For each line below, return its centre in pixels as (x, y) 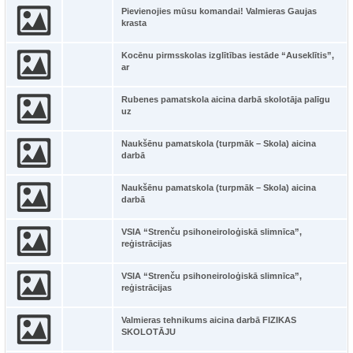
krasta (134, 23)
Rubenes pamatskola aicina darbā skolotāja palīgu (226, 99)
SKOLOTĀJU (149, 332)
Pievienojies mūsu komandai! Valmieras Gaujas (219, 11)
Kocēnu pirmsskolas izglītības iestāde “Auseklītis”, (228, 55)
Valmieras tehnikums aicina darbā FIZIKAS (209, 320)
